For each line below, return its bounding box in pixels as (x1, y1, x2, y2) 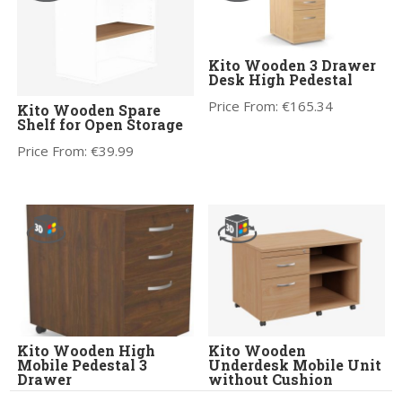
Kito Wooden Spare (17, 100, 162, 119)
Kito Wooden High (17, 341, 156, 361)
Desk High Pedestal (208, 70, 354, 90)
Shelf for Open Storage (17, 114, 184, 134)
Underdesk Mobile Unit (208, 355, 382, 375)
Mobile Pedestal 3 (17, 355, 148, 375)
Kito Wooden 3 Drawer (208, 56, 377, 75)
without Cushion (208, 370, 334, 389)
